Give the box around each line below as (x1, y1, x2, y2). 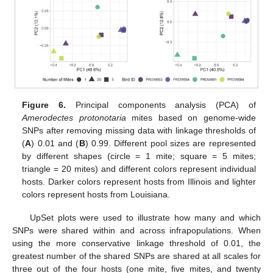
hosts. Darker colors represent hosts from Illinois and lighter (22, 177, 256, 187)
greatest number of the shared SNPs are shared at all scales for (12, 251, 261, 261)
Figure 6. (22, 100, 66, 110)
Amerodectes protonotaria (22, 113, 126, 123)
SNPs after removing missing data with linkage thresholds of (22, 126, 256, 136)
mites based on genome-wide (126, 113, 256, 123)
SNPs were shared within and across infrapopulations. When (12, 225, 261, 236)
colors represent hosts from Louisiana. (22, 190, 171, 200)
